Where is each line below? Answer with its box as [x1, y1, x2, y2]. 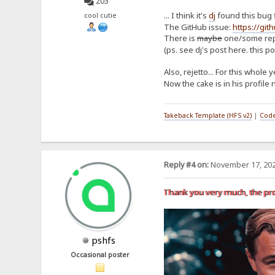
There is [163, 32, 197, 44]
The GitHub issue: [163, 21, 233, 33]
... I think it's [163, 9, 209, 21]
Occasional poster [71, 250, 130, 259]
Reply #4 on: [163, 160, 209, 171]
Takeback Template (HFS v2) [163, 110, 252, 120]
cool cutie [83, 10, 117, 20]
